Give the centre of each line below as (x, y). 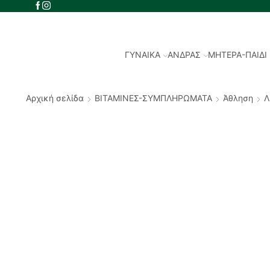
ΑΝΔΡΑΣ (184, 54)
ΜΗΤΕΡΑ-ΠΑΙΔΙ (238, 54)
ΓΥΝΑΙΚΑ (143, 54)
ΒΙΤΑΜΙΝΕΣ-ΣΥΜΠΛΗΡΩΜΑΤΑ (153, 98)
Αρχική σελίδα (55, 98)
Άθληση (238, 98)
